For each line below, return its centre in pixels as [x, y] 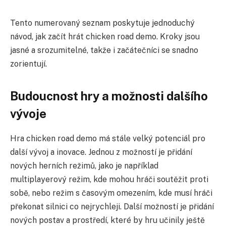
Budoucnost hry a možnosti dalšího [109, 96]
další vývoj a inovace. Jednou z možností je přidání [101, 152]
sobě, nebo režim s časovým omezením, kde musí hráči [111, 193]
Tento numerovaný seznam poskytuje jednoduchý [102, 23]
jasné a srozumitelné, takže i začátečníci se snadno [104, 50]
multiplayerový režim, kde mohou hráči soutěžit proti [109, 179]
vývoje [28, 113]
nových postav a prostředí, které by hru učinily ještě [107, 220]
